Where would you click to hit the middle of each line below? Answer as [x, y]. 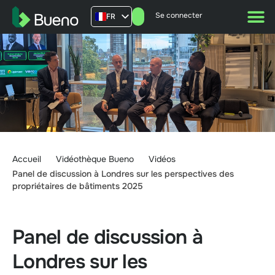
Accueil [27, 159]
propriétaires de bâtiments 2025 [78, 186]
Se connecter [179, 16]
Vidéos [162, 159]
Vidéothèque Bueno [95, 159]
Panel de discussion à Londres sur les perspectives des [123, 174]
